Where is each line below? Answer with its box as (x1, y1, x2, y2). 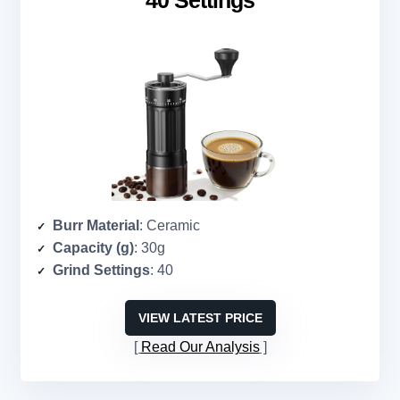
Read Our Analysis (140, 339, 260, 355)
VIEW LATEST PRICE (137, 311, 262, 326)
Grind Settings (53, 262, 150, 279)
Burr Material (53, 218, 139, 234)
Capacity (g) (53, 240, 134, 256)
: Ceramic (139, 218, 200, 234)
